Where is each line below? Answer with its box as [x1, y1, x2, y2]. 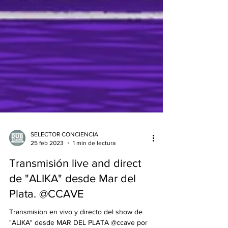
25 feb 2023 [31, 163, 64, 171]
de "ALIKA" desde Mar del [9, 197, 136, 209]
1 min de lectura [73, 163, 116, 171]
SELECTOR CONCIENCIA [31, 155, 98, 162]
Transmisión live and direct [9, 182, 141, 193]
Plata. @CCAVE [9, 212, 84, 224]
